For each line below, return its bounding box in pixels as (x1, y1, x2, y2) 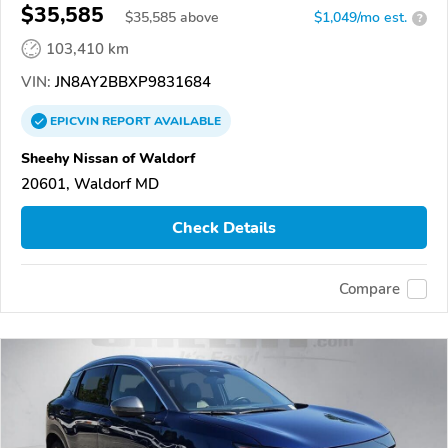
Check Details (172, 216, 276, 239)
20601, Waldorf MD (21, 174, 159, 195)
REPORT (102, 113, 151, 130)
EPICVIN (50, 113, 102, 130)
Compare (339, 278, 400, 299)
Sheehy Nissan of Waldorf (21, 148, 195, 169)
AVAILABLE (151, 113, 221, 130)
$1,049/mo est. (314, 8, 407, 28)
